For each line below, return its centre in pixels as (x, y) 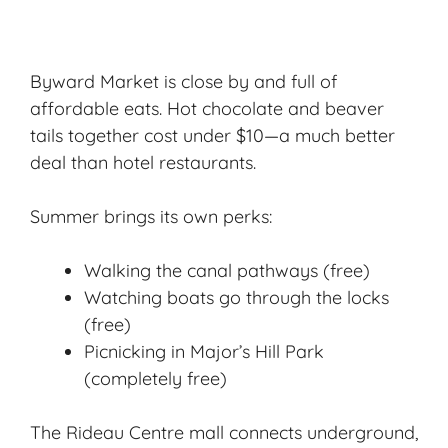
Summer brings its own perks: (151, 216)
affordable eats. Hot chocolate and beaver (207, 108)
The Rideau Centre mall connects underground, (224, 432)
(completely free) (155, 378)
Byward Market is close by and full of (183, 81)
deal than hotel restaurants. (143, 162)
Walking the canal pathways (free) (227, 270)
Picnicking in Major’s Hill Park (204, 351)
